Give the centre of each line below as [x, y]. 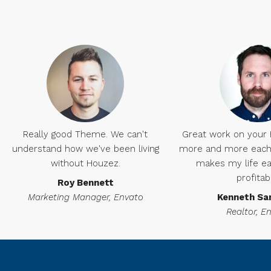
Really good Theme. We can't [85, 134]
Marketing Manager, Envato [85, 197]
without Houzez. [85, 163]
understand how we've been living [85, 149]
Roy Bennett [85, 183]
